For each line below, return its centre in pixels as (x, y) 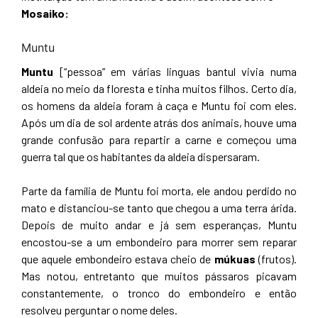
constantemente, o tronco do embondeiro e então (159, 293)
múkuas (235, 259)
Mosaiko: (45, 13)
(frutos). (276, 259)
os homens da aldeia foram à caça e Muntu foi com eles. (159, 106)
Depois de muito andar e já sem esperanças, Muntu (159, 225)
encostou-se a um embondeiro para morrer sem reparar (159, 242)
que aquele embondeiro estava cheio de (118, 259)
